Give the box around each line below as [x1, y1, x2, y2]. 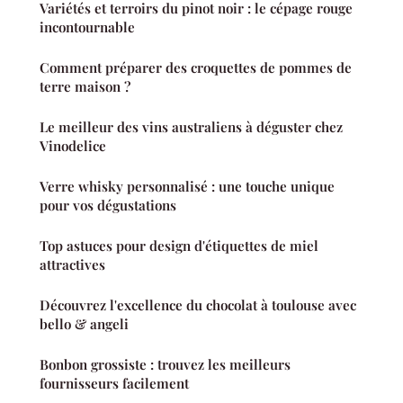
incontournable [40, 18, 135, 37]
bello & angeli [40, 315, 129, 334]
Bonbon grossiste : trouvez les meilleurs [40, 355, 291, 374]
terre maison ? [40, 77, 130, 96]
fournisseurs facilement [40, 374, 189, 393]
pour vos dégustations [40, 196, 176, 215]
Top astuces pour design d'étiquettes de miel [40, 237, 318, 255]
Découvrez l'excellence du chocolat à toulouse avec [40, 296, 356, 315]
